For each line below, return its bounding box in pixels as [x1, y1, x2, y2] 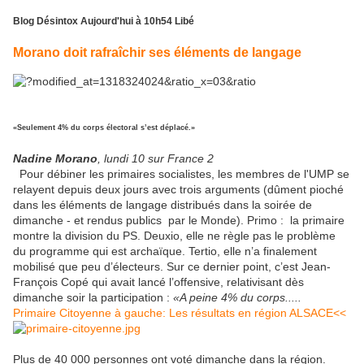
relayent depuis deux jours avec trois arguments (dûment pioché [13, 183, 344, 197]
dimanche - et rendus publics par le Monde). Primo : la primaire [13, 214, 344, 227]
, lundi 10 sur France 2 [97, 152, 214, 166]
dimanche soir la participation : [13, 291, 173, 305]
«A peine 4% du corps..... [173, 291, 301, 305]
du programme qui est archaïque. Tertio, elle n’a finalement [13, 245, 317, 258]
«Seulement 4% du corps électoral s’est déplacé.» [13, 123, 195, 132]
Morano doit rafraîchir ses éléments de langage [13, 44, 301, 59]
